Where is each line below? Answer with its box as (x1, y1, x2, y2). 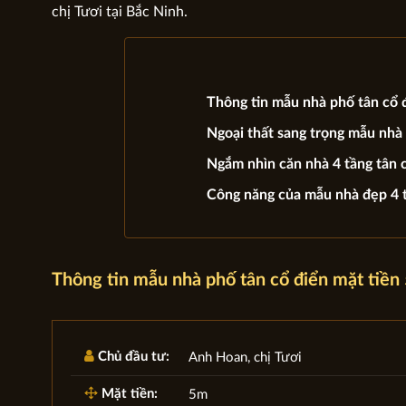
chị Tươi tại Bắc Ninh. (51, 4, 188, 19)
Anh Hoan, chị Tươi (188, 350, 302, 364)
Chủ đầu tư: (93, 349, 169, 363)
